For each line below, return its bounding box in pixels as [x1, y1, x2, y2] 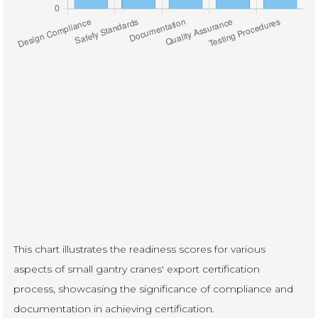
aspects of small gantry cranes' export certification [13, 262, 261, 275]
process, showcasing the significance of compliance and [13, 282, 294, 295]
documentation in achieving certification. [13, 302, 215, 315]
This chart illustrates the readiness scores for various [13, 242, 266, 256]
